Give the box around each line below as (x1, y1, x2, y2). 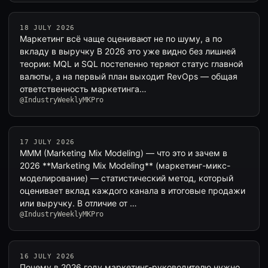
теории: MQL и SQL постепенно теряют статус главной (20, 59, 243, 69)
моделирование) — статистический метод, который (20, 173, 233, 183)
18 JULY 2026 (20, 24, 75, 32)
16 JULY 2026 (20, 252, 75, 260)
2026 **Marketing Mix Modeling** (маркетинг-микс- (20, 160, 230, 170)
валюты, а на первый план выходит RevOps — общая (20, 71, 237, 81)
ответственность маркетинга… (20, 84, 147, 94)
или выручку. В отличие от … (20, 198, 137, 208)
